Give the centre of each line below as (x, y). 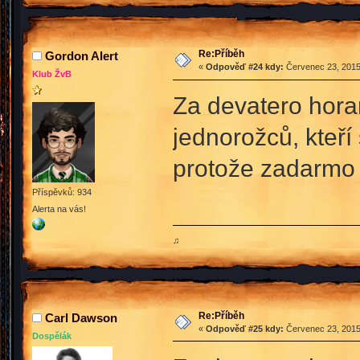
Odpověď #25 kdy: (244, 328)
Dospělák (52, 335)
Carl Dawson (81, 317)
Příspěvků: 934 (62, 192)
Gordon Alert (82, 56)
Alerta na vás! (59, 209)
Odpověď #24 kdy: (244, 67)
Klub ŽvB (52, 74)
